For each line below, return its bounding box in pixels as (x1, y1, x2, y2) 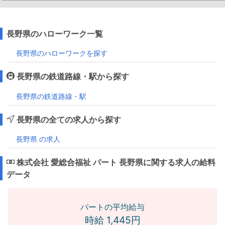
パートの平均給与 (80, 202, 145, 212)
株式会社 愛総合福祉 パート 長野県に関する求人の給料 (15, 157, 215, 168)
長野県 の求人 (16, 135, 60, 144)
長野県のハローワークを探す (16, 49, 107, 58)
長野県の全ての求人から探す (15, 114, 121, 125)
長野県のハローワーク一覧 (7, 29, 103, 39)
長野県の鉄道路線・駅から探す (15, 71, 129, 82)
